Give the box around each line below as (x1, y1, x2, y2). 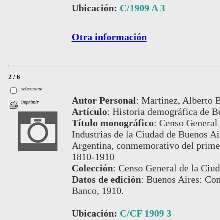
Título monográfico (71, 117, 154, 128)
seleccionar (21, 85, 44, 91)
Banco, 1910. (71, 185, 124, 196)
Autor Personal (71, 94, 136, 106)
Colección (71, 162, 113, 173)
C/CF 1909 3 (119, 207, 171, 219)
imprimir (21, 99, 39, 105)
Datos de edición (71, 173, 141, 185)
